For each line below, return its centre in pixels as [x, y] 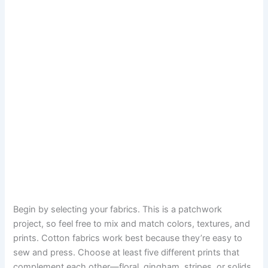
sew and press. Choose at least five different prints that [127, 253]
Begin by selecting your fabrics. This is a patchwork [118, 210]
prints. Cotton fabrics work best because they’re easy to [128, 238]
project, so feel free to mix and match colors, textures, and [132, 224]
